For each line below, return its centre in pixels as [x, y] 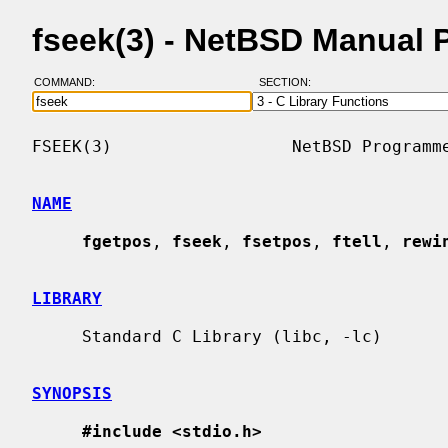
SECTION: [289, 82]
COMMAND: [70, 82]
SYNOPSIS [72, 393]
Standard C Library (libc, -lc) [57, 336]
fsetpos [277, 241]
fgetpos [117, 241]
